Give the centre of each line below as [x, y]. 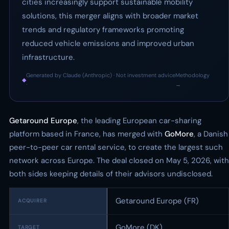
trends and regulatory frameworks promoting [103, 30]
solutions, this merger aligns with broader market [110, 16]
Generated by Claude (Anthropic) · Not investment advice [101, 75]
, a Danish [211, 134]
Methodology [193, 75]
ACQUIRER [32, 201]
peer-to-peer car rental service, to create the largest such [116, 147]
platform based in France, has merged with [87, 134]
